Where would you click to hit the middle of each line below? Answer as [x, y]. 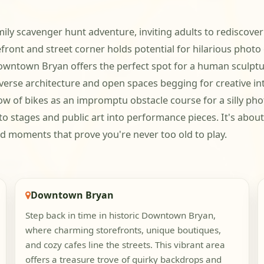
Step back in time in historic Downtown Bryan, [120, 215]
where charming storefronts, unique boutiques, [123, 230]
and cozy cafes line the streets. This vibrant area [125, 245]
